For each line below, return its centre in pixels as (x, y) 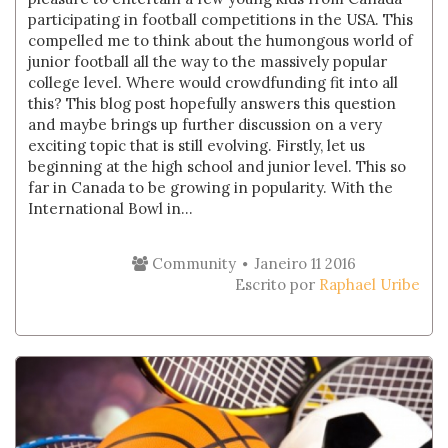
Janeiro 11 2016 (304, 263)
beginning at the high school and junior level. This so (217, 166)
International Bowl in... (111, 208)
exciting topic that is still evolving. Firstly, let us (197, 145)
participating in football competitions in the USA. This (221, 19)
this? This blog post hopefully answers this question (212, 103)
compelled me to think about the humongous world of (221, 40)
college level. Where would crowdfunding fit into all (213, 82)
